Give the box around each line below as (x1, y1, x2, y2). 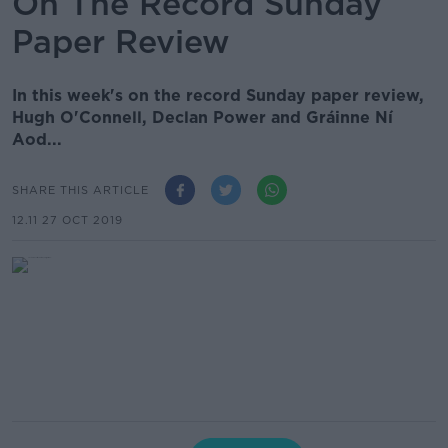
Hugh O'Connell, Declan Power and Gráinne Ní (12, 108, 393, 127)
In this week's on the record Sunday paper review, (12, 86, 424, 105)
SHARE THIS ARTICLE (12, 182, 149, 197)
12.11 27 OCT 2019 (12, 213, 123, 227)
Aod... (12, 130, 62, 149)
